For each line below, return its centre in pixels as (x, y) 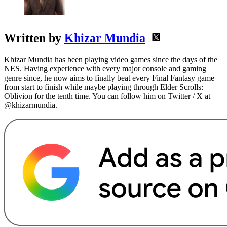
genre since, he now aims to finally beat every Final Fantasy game (109, 78)
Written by (34, 38)
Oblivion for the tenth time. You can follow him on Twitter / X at (107, 96)
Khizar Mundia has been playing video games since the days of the (111, 60)
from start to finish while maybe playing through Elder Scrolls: (104, 87)
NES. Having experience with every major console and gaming (105, 69)
